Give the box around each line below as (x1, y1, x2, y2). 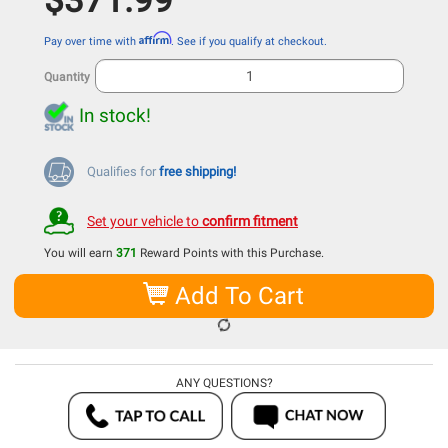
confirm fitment (202, 212, 298, 229)
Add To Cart (168, 282, 304, 310)
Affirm (139, 30, 171, 45)
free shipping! (159, 163, 236, 179)
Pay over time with (44, 34, 139, 48)
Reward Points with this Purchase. (137, 246, 324, 260)
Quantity (44, 69, 90, 84)
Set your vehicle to (87, 212, 202, 229)
